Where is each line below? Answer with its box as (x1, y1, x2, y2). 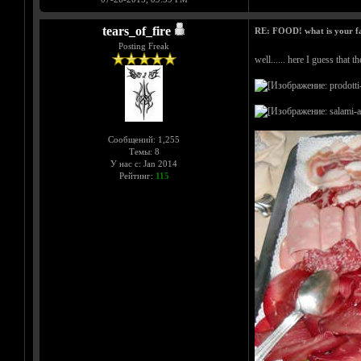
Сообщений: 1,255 (108, 135, 180, 145)
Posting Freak (118, 41, 170, 52)
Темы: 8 (128, 147, 160, 157)
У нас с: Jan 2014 (110, 159, 178, 169)
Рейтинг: (118, 171, 156, 181)
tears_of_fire (102, 24, 171, 39)
